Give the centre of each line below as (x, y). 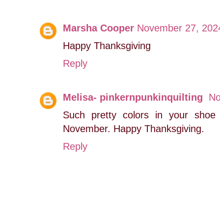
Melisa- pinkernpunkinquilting (134, 97)
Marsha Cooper (98, 28)
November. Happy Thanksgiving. (134, 129)
